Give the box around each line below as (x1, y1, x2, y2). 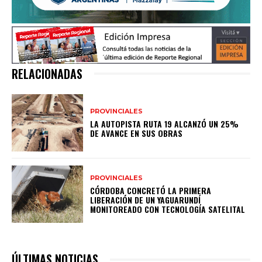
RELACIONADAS (12, 65, 82, 83)
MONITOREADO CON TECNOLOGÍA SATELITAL (90, 202, 246, 215)
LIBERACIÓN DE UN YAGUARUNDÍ (90, 193, 201, 206)
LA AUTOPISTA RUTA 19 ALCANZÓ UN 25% (90, 117, 239, 130)
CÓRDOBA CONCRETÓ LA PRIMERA (90, 184, 212, 196)
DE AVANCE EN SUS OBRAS (90, 126, 183, 139)
